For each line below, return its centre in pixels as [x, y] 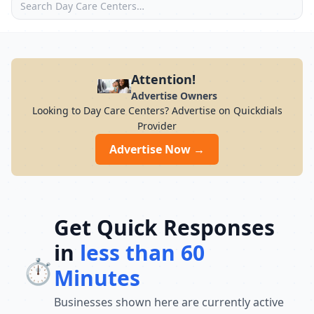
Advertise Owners [174, 96]
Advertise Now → [157, 149]
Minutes [97, 278]
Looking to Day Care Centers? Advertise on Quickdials [157, 110]
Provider [157, 126]
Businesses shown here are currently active [169, 302]
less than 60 [142, 253]
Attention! [163, 79]
